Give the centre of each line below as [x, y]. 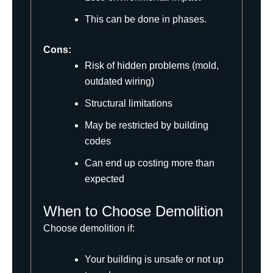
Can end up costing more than [150, 163]
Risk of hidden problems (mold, [152, 65]
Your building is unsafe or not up [154, 260]
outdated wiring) [119, 81]
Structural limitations [129, 103]
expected [105, 179]
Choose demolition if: [89, 228]
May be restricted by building [147, 125]
